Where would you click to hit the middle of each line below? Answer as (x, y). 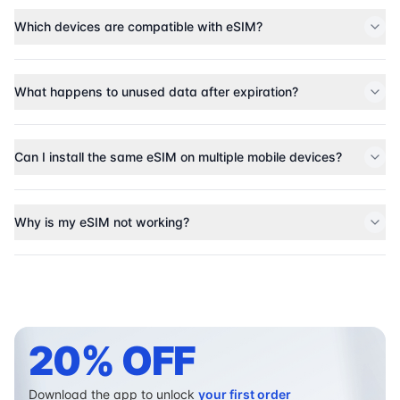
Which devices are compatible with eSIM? (138, 27)
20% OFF (112, 361)
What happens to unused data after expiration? (156, 92)
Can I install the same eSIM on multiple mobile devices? (178, 157)
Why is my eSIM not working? (102, 222)
